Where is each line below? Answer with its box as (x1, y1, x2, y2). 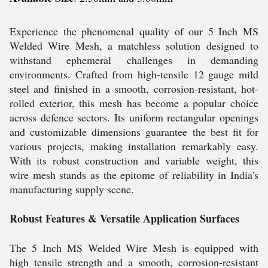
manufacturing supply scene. (10, 182, 134, 196)
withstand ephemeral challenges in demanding (10, 53, 258, 67)
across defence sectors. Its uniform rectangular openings (10, 110, 258, 124)
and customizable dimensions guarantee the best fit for (10, 124, 258, 139)
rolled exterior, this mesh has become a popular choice (10, 96, 258, 110)
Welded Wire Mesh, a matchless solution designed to (10, 38, 258, 53)
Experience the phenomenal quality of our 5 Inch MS (10, 24, 258, 38)
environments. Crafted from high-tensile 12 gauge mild (10, 67, 258, 81)
